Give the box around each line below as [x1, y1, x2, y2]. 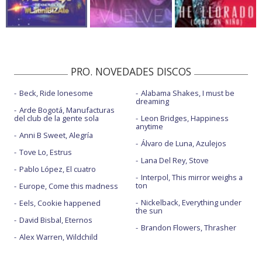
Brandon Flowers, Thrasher [140, 222, 236, 233]
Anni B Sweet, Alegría [19, 130, 93, 141]
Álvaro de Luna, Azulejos [140, 138, 226, 149]
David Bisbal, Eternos [19, 215, 92, 226]
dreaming [135, 96, 169, 107]
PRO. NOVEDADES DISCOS [71, 64, 191, 79]
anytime [135, 121, 163, 132]
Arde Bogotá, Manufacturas [19, 105, 115, 116]
